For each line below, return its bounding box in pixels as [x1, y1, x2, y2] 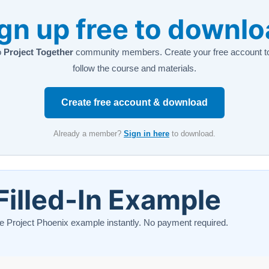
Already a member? [53, 129, 124, 139]
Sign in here [124, 129, 169, 139]
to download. [169, 129, 216, 139]
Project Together [3, 47, 73, 58]
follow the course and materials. [73, 63, 196, 74]
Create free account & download [61, 97, 208, 108]
